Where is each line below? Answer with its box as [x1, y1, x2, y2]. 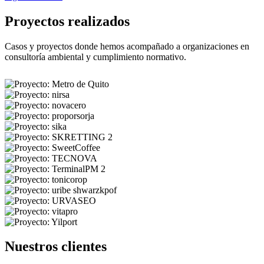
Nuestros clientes [5, 239, 107, 255]
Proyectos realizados [5, 13, 130, 29]
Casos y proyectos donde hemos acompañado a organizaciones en [5, 41, 249, 51]
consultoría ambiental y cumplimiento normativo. [5, 51, 186, 62]
